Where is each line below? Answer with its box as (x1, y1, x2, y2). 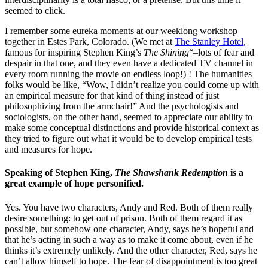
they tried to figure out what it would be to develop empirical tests (5, 133, 252, 144)
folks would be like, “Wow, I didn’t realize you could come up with (5, 80, 259, 90)
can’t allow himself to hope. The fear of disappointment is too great (5, 255, 257, 266)
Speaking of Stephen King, (5, 167, 115, 178)
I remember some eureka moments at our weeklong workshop (5, 26, 237, 36)
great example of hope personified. (5, 178, 144, 189)
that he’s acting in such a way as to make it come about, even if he (5, 234, 253, 245)
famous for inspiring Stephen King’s (5, 47, 144, 58)
